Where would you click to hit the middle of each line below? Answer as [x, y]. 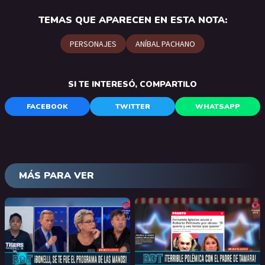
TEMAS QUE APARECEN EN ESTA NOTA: [132, 20]
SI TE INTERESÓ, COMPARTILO [132, 84]
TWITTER [132, 106]
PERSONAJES [93, 43]
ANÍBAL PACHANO [165, 43]
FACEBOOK [47, 106]
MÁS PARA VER [56, 175]
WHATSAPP [218, 106]
